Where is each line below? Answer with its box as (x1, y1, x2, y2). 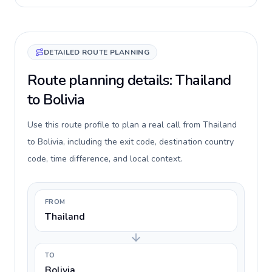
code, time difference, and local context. (27, 153, 182, 165)
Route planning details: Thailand (27, 70, 231, 90)
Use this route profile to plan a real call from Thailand (27, 119, 237, 131)
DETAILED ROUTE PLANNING (44, 47, 149, 57)
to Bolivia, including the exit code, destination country (27, 136, 234, 148)
